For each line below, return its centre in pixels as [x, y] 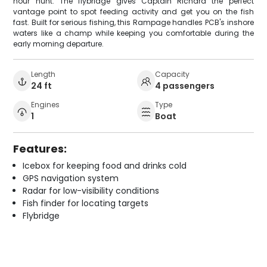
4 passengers [185, 86]
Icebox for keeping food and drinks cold [105, 166]
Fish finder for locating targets [86, 204]
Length [44, 74]
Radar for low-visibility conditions [91, 191]
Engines [46, 105]
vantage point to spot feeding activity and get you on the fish [133, 12]
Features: [40, 149]
